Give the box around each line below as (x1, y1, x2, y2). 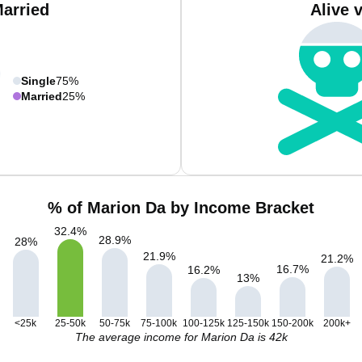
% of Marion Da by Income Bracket (48, 199, 314, 217)
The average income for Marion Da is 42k (74, 330, 288, 343)
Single (21, 74, 56, 87)
